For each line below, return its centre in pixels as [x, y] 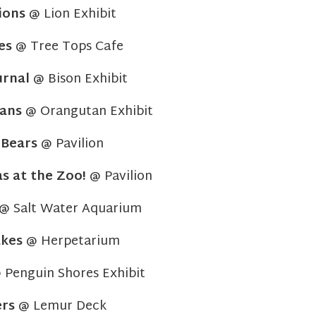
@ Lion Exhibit [71, 14]
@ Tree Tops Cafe [68, 47]
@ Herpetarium [71, 242]
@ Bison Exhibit [80, 79]
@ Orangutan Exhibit [87, 112]
